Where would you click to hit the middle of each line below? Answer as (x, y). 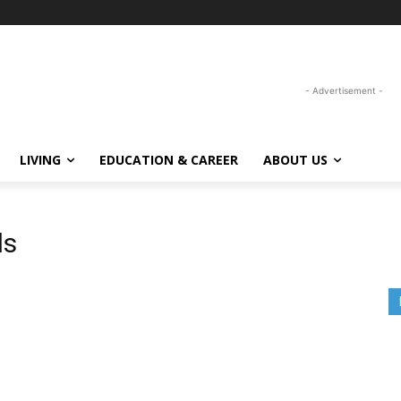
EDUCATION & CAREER (169, 160)
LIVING (40, 160)
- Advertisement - (344, 90)
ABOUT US (295, 160)
